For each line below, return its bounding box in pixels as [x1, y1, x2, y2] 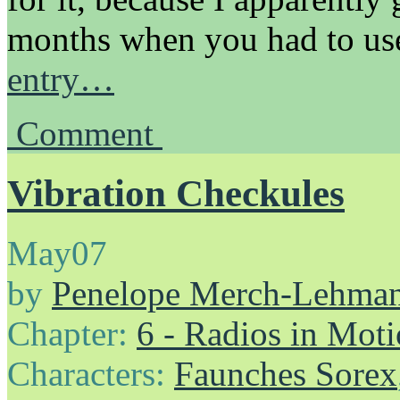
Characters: [7, 354, 174, 393]
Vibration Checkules [7, 171, 345, 214]
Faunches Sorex [174, 354, 397, 393]
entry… [7, 59, 114, 98]
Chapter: [7, 313, 137, 353]
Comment [16, 113, 162, 153]
